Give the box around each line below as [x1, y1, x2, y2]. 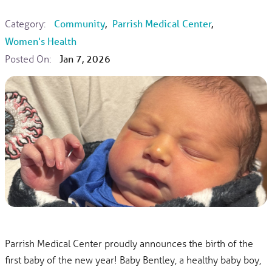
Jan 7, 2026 [59, 52, 110, 66]
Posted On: [5, 52, 52, 66]
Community [53, 17, 105, 30]
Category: [5, 17, 46, 30]
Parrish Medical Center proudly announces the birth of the [5, 236, 254, 250]
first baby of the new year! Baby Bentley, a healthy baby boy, [5, 253, 262, 266]
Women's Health [5, 35, 77, 48]
